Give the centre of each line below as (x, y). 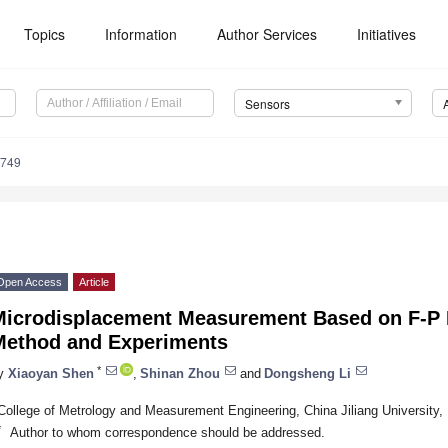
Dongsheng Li (307, 373)
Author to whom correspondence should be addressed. (167, 432)
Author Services (267, 34)
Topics (45, 34)
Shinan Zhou (180, 373)
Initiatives (387, 34)
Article (94, 282)
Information (141, 34)
